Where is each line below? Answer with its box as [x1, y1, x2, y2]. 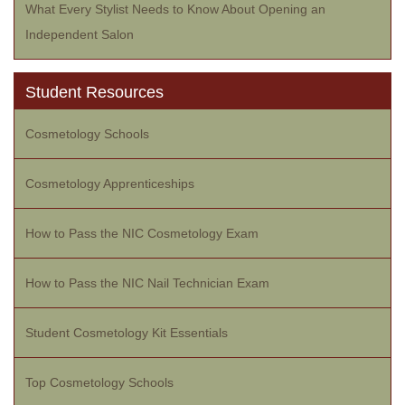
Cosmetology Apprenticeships [25, 176, 194, 191]
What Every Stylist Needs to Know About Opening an [25, 2, 325, 16]
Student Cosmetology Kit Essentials [25, 325, 228, 340]
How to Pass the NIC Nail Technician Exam [25, 276, 269, 290]
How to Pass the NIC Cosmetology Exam [25, 226, 259, 240]
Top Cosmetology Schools [25, 375, 174, 390]
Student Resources [25, 83, 164, 101]
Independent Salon [25, 27, 134, 42]
